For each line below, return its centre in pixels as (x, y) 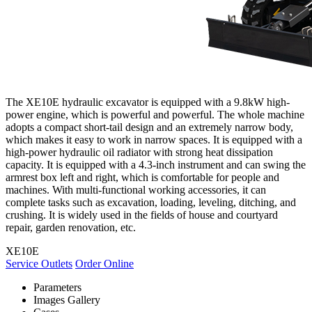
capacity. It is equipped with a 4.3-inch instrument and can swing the (156, 164)
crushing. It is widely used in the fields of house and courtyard (142, 214)
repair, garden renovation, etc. (71, 227)
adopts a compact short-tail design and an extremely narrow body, (149, 127)
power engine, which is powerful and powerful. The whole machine (155, 114)
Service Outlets (39, 263)
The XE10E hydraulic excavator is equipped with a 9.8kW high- (148, 102)
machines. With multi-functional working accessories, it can (136, 189)
